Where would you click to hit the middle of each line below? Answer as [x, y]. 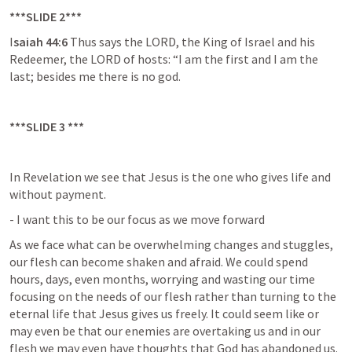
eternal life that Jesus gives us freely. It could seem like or [164, 313]
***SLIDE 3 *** [47, 126]
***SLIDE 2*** [46, 16]
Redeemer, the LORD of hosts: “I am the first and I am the [164, 59]
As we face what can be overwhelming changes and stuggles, [171, 244]
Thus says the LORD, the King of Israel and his [192, 42]
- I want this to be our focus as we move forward [137, 219]
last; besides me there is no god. [95, 76]
